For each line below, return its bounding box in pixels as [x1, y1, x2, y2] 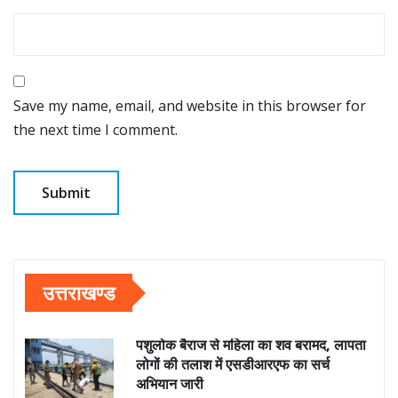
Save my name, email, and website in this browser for [13, 96, 366, 116]
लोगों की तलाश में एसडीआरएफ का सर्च [136, 354, 330, 375]
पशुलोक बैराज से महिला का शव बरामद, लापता [136, 335, 366, 355]
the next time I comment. [13, 120, 178, 140]
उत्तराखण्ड [43, 279, 115, 306]
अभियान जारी [136, 374, 203, 394]
